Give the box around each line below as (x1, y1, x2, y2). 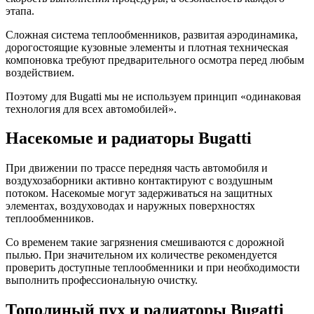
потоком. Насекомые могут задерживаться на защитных (6, 187, 273, 200)
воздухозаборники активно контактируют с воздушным (6, 175, 273, 187)
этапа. (6, 4, 34, 17)
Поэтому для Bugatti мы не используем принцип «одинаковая (6, 90, 301, 102)
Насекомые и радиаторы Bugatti (6, 129, 252, 148)
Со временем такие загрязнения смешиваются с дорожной (6, 236, 285, 249)
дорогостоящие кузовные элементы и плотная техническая (6, 41, 288, 53)
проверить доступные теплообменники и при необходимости (6, 261, 300, 274)
